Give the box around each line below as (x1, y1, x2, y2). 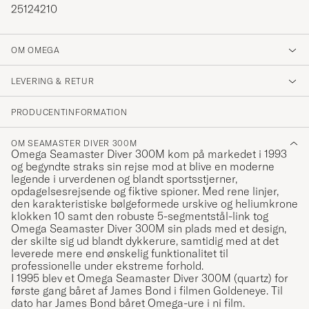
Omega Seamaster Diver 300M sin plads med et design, (11, 221, 286, 236)
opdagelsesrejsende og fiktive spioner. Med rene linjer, (11, 184, 279, 199)
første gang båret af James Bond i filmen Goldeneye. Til (11, 283, 283, 298)
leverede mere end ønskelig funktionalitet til (11, 246, 228, 261)
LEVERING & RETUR (11, 76, 94, 87)
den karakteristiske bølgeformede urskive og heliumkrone (11, 197, 298, 211)
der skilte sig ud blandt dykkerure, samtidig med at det (11, 234, 279, 248)
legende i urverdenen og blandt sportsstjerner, (11, 172, 237, 186)
